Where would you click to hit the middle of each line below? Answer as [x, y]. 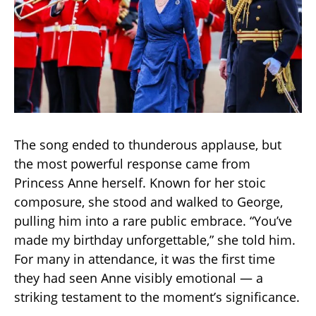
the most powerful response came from [132, 164]
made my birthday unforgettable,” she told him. [155, 240]
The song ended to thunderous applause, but [148, 145]
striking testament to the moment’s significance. [157, 297]
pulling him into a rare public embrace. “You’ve [153, 221]
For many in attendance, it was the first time [145, 259]
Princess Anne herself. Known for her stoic [140, 183]
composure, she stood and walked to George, [148, 202]
